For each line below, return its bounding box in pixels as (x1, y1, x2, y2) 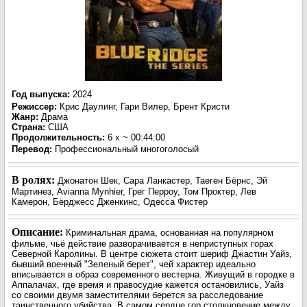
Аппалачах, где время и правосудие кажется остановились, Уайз (12, 280, 284, 290)
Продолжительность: (12, 132, 108, 143)
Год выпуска (12, 89, 67, 99)
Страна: (12, 122, 48, 132)
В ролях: (12, 174, 58, 186)
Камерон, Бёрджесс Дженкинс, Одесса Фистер (12, 197, 208, 207)
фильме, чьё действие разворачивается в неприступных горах (12, 238, 273, 249)
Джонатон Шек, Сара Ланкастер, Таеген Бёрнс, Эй (58, 175, 267, 186)
